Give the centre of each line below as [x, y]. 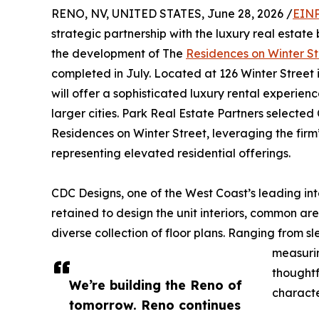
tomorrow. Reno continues [155, 304]
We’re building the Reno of [156, 284]
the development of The [119, 53]
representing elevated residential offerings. [171, 153]
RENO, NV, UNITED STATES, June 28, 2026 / [172, 13]
